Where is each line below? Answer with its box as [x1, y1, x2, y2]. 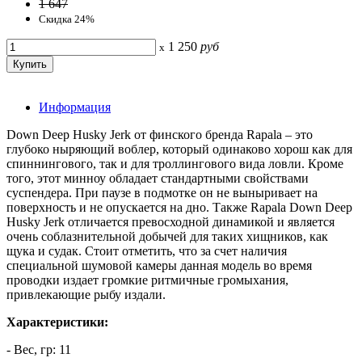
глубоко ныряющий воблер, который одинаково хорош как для [6, 141, 352, 156]
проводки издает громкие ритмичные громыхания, [6, 272, 288, 287]
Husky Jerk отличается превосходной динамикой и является [6, 214, 335, 229]
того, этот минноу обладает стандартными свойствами [6, 170, 309, 185]
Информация [39, 99, 111, 114]
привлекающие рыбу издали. [6, 287, 166, 301]
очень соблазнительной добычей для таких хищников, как [6, 229, 328, 243]
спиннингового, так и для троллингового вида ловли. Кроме [6, 156, 343, 170]
